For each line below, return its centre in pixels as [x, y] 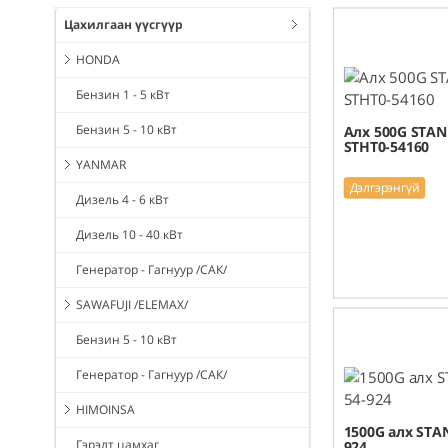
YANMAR [101, 165]
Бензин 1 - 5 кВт [123, 95]
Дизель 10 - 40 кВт [129, 235]
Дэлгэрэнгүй [384, 187]
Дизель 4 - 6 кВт [122, 200]
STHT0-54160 [386, 146]
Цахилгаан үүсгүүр [123, 25]
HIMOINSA [105, 410]
